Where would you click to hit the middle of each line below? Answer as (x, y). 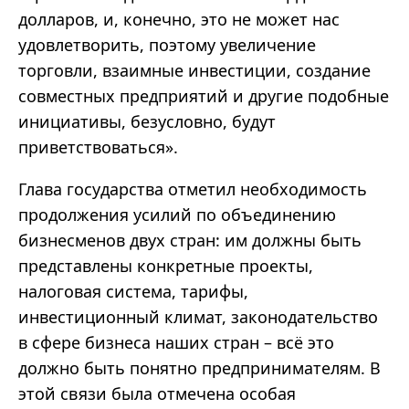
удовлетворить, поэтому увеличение (167, 45)
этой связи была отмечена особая (157, 394)
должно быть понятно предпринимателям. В (199, 368)
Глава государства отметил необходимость (193, 189)
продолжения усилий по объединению (177, 215)
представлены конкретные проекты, (166, 266)
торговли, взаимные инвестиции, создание (194, 71)
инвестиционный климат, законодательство (198, 317)
